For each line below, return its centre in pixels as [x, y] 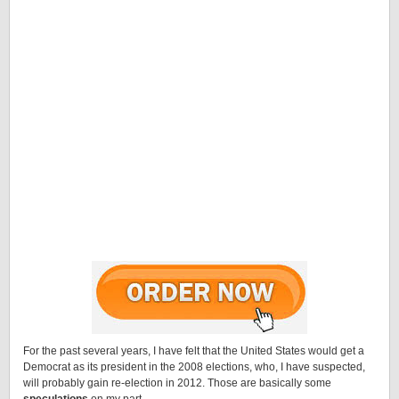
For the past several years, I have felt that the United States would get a [194, 351]
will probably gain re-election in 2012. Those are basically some [177, 383]
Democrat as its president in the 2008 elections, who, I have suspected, [194, 367]
